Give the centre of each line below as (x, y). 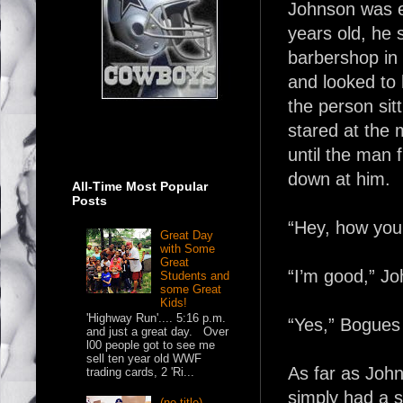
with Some (188, 248)
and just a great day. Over (158, 332)
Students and (195, 275)
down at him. (339, 179)
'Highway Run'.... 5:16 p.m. (157, 318)
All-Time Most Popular (140, 186)
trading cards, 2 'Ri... (141, 372)
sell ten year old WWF (144, 359)
